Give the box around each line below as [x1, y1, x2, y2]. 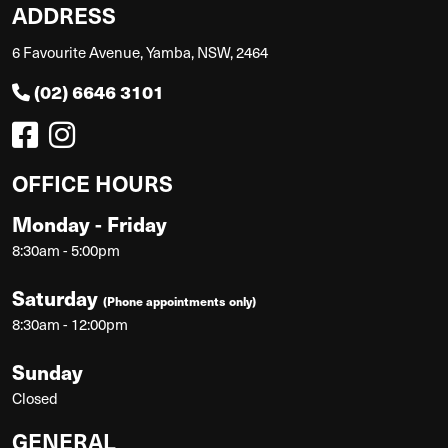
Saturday [12, 282, 103, 312]
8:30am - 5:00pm [12, 238, 120, 261]
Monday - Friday [12, 208, 167, 238]
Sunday [12, 356, 83, 386]
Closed [12, 386, 58, 409]
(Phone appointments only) [103, 291, 256, 309]
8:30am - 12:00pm [12, 312, 128, 335]
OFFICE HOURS [12, 166, 173, 198]
